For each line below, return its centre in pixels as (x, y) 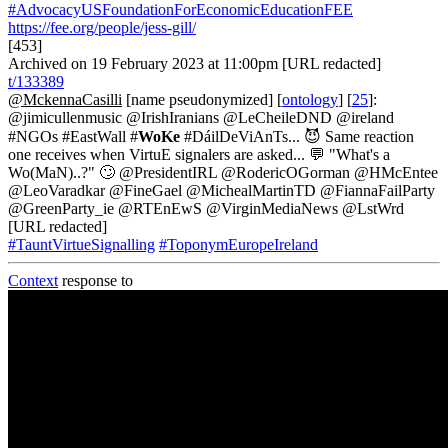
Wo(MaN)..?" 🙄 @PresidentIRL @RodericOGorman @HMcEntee (223, 172)
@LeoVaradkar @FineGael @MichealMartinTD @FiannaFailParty (221, 190)
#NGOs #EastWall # (73, 136)
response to (95, 280)
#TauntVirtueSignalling (81, 244)
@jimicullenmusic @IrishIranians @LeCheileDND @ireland (201, 117)
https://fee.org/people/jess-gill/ (102, 27)
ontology (310, 99)
